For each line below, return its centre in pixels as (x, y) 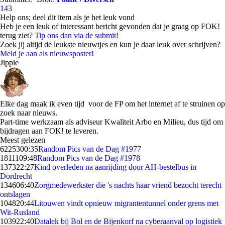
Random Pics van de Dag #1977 (90, 149)
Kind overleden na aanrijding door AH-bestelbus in (115, 167)
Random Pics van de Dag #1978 (89, 158)
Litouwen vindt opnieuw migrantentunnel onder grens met (126, 203)
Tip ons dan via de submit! (77, 35)
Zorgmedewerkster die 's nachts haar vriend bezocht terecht (128, 185)
